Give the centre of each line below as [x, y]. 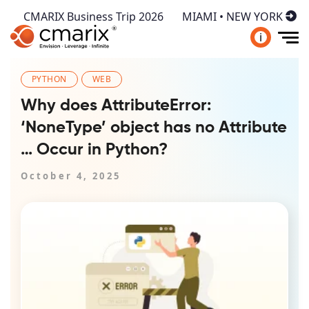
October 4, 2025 [71, 176]
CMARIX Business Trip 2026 [93, 17]
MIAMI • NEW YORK [232, 17]
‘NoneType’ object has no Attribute [154, 128]
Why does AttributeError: [116, 106]
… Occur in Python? [94, 150]
